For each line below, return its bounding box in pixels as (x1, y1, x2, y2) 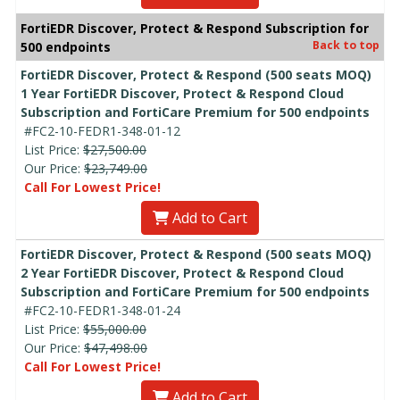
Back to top (312, 37, 379, 54)
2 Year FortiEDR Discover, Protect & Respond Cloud (21, 264, 344, 282)
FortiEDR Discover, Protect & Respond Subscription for (21, 20, 369, 37)
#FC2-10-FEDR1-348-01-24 (24, 302, 180, 320)
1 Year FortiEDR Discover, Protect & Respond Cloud (21, 85, 344, 103)
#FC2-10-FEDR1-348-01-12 (24, 122, 180, 140)
